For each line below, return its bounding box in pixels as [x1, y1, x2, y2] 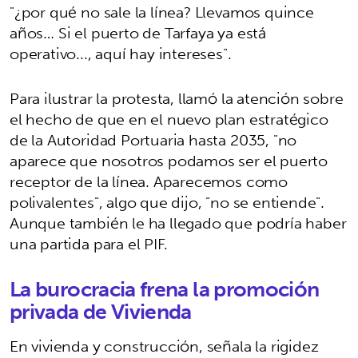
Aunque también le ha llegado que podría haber [10, 209, 347, 237]
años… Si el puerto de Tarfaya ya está [10, 18, 266, 46]
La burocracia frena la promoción [10, 270, 320, 307]
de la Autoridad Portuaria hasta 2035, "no [10, 125, 297, 153]
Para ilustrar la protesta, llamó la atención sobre [10, 84, 344, 112]
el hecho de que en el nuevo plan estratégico [10, 105, 328, 133]
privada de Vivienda [10, 292, 192, 329]
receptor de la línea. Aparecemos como [10, 167, 288, 195]
